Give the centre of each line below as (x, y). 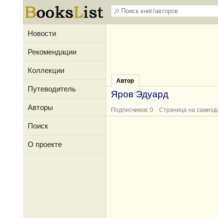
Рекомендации (52, 52)
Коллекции (46, 70)
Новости (42, 33)
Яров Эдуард (140, 94)
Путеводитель (52, 89)
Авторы (40, 107)
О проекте (45, 144)
